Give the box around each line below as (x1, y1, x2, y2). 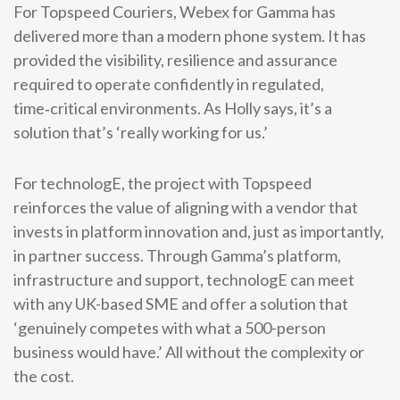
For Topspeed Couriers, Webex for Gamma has (13, 2, 336, 21)
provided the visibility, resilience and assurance (13, 50, 337, 70)
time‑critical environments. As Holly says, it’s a (13, 98, 332, 118)
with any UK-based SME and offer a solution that (13, 294, 348, 313)
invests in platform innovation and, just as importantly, (13, 221, 384, 241)
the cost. (13, 366, 74, 386)
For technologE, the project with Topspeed (13, 173, 312, 193)
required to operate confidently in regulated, (13, 74, 324, 94)
